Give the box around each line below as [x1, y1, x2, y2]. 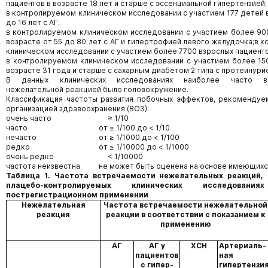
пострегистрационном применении [6, 190, 148, 199]
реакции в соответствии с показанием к [106, 210, 265, 219]
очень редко [6, 152, 54, 161]
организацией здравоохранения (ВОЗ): [6, 104, 149, 113]
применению [160, 220, 211, 229]
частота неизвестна [6, 162, 82, 170]
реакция [36, 210, 70, 219]
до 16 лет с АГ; [6, 18, 60, 27]
